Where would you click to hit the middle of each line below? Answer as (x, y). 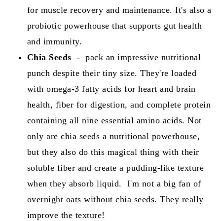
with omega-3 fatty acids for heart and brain (111, 89)
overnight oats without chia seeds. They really (115, 200)
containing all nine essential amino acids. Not (114, 121)
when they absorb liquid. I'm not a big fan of (114, 184)
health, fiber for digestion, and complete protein (119, 105)
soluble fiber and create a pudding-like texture (115, 168)
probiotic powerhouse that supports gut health (114, 26)
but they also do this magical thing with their (113, 152)
